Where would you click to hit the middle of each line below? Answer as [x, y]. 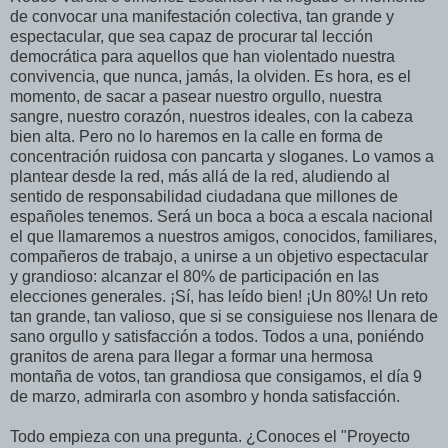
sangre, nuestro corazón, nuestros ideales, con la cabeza [211, 116]
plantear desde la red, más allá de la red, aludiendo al [200, 176]
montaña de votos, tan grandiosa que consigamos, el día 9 [216, 376]
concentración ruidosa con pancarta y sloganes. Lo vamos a [222, 156]
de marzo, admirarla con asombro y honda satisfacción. [205, 396]
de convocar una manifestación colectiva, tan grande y [202, 16]
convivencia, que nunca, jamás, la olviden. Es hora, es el [210, 76]
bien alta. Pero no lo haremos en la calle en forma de [196, 136]
